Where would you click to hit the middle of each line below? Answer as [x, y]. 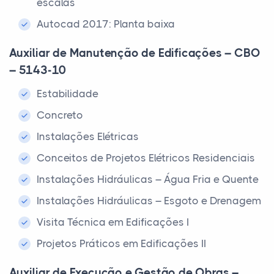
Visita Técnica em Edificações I [113, 222]
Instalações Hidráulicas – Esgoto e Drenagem [149, 201]
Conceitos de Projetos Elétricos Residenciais [146, 158]
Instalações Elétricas [88, 136]
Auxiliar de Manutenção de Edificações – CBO [135, 53]
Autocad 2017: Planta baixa [106, 24]
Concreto [60, 115]
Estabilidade [68, 94]
